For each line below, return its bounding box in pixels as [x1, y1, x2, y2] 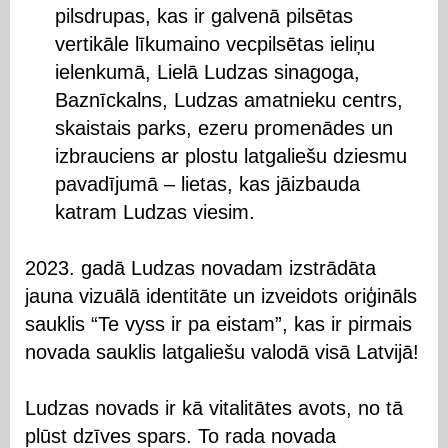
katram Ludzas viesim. [55, 200, 255, 223]
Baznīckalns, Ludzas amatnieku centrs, [55, 88, 403, 111]
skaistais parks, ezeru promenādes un [55, 116, 393, 139]
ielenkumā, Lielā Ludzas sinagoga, [55, 60, 360, 83]
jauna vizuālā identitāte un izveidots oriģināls [25, 284, 417, 307]
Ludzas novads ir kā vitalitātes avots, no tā [25, 396, 403, 419]
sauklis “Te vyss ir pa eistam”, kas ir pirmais [25, 312, 412, 335]
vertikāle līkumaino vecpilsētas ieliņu [55, 32, 375, 55]
